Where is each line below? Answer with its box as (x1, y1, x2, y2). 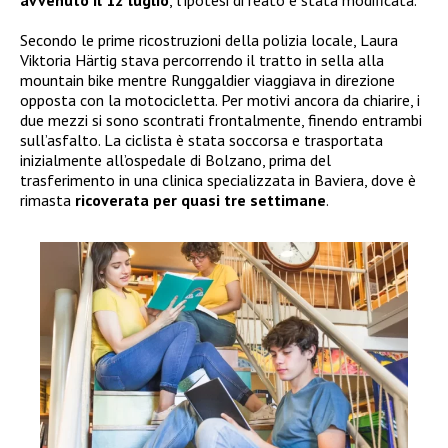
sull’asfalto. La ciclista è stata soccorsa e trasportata (20, 129, 383, 150)
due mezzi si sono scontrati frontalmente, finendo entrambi (20, 109, 422, 130)
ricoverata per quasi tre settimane (75, 189, 326, 210)
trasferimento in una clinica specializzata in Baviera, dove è (20, 169, 416, 190)
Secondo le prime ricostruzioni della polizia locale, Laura (20, 29, 398, 50)
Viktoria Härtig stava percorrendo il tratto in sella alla (20, 49, 384, 70)
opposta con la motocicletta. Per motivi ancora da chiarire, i (20, 89, 420, 110)
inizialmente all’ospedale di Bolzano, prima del (20, 149, 331, 170)
